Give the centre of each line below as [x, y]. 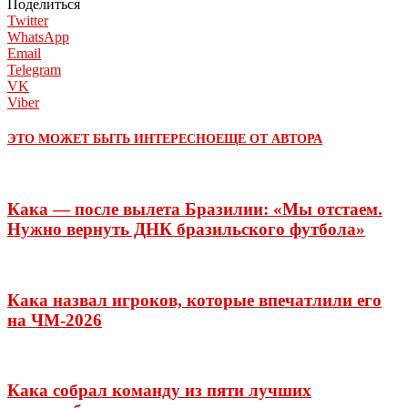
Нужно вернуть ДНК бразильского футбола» [186, 229]
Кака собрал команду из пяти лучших [159, 390]
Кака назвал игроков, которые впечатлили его [194, 300]
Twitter [28, 20]
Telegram [34, 69]
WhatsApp [38, 36]
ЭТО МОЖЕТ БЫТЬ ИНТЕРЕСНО [112, 139]
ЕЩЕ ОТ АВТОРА [269, 139]
